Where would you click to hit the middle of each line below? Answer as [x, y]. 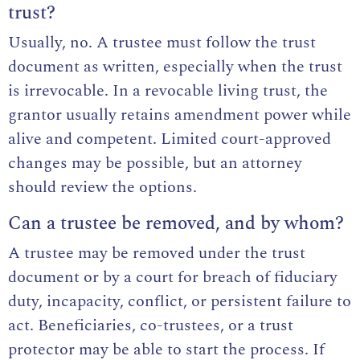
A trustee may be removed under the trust [157, 254]
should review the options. [102, 188]
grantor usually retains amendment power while [180, 115]
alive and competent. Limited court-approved [170, 139]
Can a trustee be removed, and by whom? [176, 224]
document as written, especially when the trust [175, 67]
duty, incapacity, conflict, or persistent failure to [180, 302]
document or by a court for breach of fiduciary [173, 278]
